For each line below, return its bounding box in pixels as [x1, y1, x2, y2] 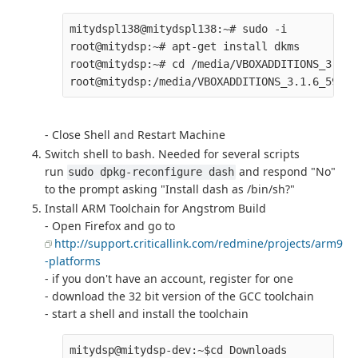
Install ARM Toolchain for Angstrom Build [45, 201, 266, 217]
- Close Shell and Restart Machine [45, 127, 225, 143]
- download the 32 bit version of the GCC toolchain [45, 288, 314, 304]
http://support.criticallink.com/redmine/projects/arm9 [54, 236, 343, 252]
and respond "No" [235, 164, 336, 180]
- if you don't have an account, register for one [45, 271, 293, 287]
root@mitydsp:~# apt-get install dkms [70, 40, 300, 54]
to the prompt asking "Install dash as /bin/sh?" [45, 181, 295, 197]
